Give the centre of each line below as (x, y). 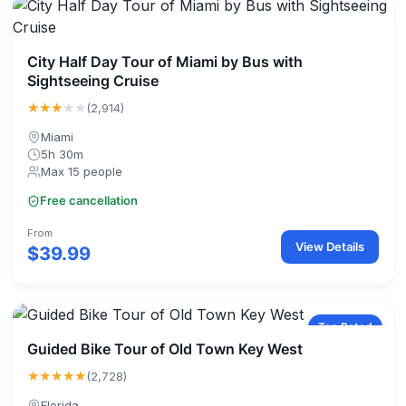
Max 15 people (82, 171)
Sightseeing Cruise (93, 81)
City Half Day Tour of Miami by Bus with (165, 62)
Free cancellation (89, 201)
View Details (330, 246)
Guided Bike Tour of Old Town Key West (165, 349)
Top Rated (345, 327)
